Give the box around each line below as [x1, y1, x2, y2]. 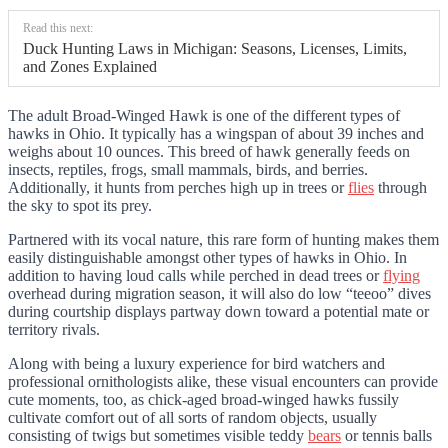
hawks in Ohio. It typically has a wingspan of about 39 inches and [8, 125, 424, 143]
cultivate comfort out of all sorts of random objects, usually [8, 409, 377, 427]
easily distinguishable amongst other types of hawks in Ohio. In [8, 249, 407, 267]
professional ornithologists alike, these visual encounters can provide [8, 373, 438, 391]
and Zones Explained [23, 58, 157, 76]
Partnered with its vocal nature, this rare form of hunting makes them [8, 231, 439, 249]
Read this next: [23, 21, 93, 36]
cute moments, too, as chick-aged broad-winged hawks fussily [8, 391, 399, 409]
